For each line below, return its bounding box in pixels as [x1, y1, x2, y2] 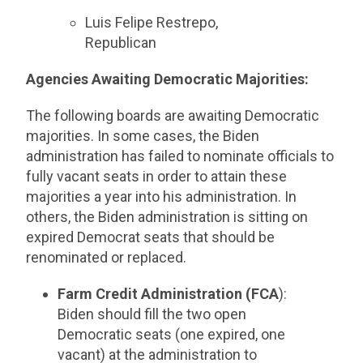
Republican [85, 34, 157, 51]
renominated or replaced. [26, 249, 190, 266]
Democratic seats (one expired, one [57, 326, 285, 343]
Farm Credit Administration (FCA [57, 285, 279, 302]
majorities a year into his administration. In [26, 188, 297, 205]
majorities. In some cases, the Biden [26, 127, 260, 144]
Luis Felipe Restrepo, [85, 14, 219, 31]
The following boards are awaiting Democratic [26, 107, 320, 124]
